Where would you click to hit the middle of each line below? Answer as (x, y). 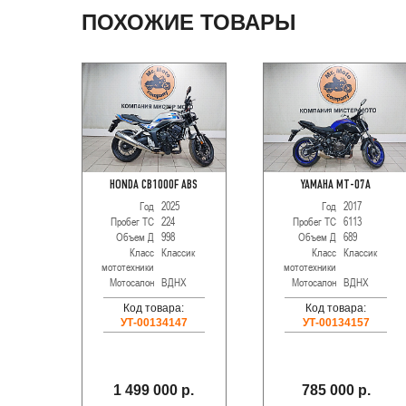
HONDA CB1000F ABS (154, 185)
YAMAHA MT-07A (336, 185)
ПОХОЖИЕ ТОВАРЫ (188, 22)
